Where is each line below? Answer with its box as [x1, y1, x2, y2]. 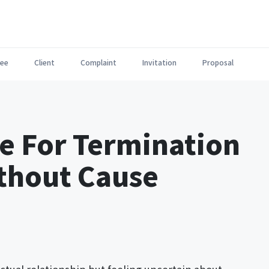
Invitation [142, 57, 177, 67]
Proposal [202, 57, 234, 67]
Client [34, 57, 55, 67]
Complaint [80, 57, 116, 67]
